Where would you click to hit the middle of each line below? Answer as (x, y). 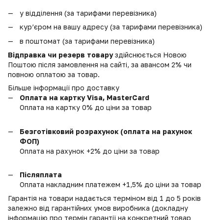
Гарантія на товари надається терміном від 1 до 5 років (104, 198)
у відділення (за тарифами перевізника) (88, 13)
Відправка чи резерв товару (60, 55)
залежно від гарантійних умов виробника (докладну (98, 208)
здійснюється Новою (150, 55)
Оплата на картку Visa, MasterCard (84, 98)
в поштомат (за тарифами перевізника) (87, 41)
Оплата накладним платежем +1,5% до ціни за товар (110, 184)
